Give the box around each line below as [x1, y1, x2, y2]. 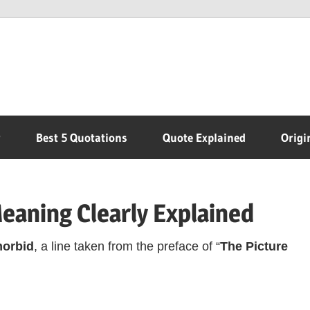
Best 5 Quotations [36, 130, 127, 145]
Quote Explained [163, 130, 246, 145]
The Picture [219, 239, 288, 254]
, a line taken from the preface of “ [33, 239, 220, 254]
